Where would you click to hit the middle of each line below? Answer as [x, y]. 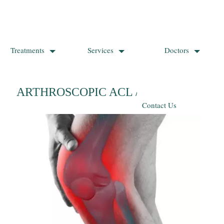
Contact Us [159, 105]
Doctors [176, 50]
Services [100, 50]
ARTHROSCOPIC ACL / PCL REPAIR [112, 92]
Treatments [27, 50]
